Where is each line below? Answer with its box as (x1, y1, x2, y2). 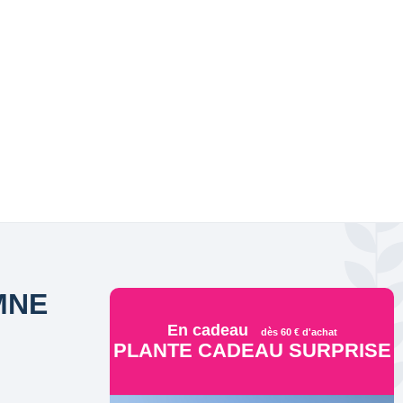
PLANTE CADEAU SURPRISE (112, 338, 391, 362)
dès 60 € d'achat (260, 326, 337, 337)
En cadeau (166, 320, 248, 339)
